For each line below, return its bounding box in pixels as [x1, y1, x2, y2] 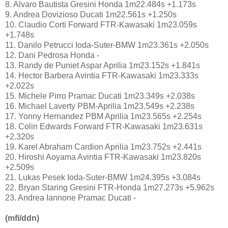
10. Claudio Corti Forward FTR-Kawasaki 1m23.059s [5, 20, 197, 30]
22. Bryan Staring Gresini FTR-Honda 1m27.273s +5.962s [5, 183, 214, 192]
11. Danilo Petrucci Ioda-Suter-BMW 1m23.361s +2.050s [5, 41, 209, 50]
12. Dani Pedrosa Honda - [5, 51, 99, 60]
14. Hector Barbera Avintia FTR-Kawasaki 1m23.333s [5, 71, 198, 80]
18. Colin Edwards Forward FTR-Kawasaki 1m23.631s [5, 122, 203, 131]
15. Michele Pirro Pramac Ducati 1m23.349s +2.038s [5, 92, 195, 101]
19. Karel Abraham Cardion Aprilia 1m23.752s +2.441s [5, 142, 202, 152]
